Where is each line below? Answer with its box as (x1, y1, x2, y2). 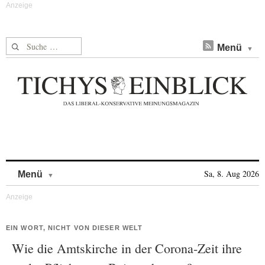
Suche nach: (6, 38, 51, 50)
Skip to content (54, 163, 116, 173)
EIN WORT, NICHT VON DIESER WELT (6, 224, 143, 231)
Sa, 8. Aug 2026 (204, 168, 259, 179)
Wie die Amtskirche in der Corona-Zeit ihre (12, 240, 242, 257)
